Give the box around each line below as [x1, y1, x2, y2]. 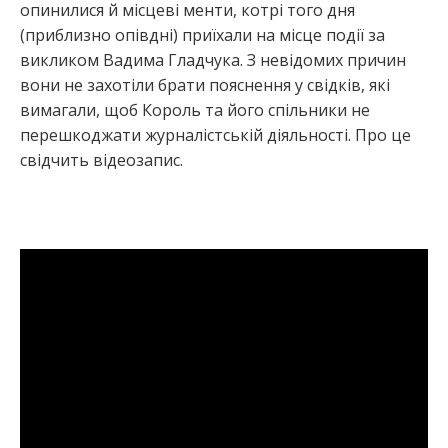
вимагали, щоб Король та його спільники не [20, 98, 370, 121]
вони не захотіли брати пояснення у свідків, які [20, 73, 390, 96]
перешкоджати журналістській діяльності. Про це [20, 123, 411, 146]
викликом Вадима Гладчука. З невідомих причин [20, 48, 406, 71]
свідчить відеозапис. [20, 148, 183, 171]
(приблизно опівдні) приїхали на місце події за [20, 23, 385, 46]
